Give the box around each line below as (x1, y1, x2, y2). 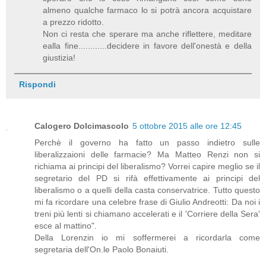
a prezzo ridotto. (43, 17, 104, 27)
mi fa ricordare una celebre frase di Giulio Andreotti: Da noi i (34, 197, 260, 207)
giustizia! (43, 52, 76, 62)
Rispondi (18, 80, 56, 90)
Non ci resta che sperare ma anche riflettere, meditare (43, 28, 252, 39)
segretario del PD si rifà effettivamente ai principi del (34, 173, 260, 183)
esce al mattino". (34, 221, 97, 231)
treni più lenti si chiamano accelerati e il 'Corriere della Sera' (34, 209, 260, 219)
